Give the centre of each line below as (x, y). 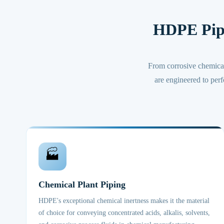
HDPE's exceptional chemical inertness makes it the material (124, 201)
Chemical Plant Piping (82, 184)
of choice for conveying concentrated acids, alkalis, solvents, (124, 213)
